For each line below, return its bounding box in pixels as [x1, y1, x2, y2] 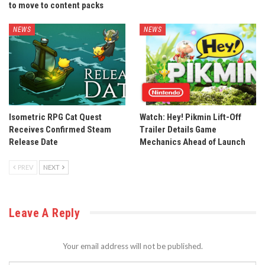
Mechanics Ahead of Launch [140, 136, 245, 147]
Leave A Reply [9, 205, 80, 220]
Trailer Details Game [140, 124, 216, 135]
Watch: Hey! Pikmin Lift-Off [140, 111, 241, 122]
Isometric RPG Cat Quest [9, 111, 102, 122]
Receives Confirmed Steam [9, 124, 111, 135]
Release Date [9, 136, 58, 147]
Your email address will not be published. [62, 241, 203, 251]
